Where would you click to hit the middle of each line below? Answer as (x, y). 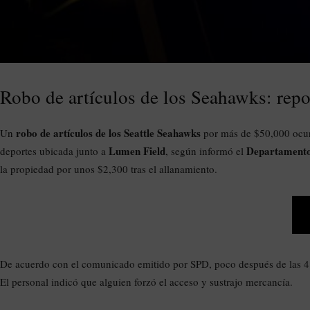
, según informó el (206, 151)
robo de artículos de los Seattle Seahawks (108, 133)
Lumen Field (137, 151)
